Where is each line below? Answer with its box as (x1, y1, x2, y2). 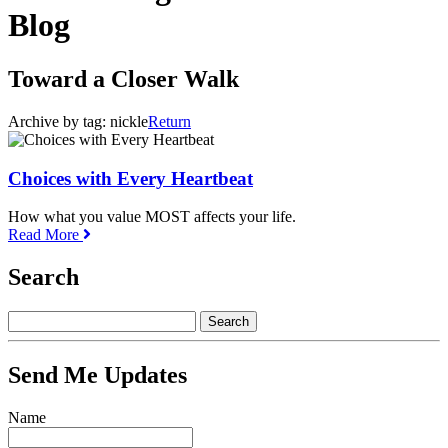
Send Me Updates (8, 361, 187, 388)
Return (148, 112, 191, 130)
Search (8, 264, 79, 291)
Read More (8, 226, 83, 244)
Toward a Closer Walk (8, 65, 239, 92)
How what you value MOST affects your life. (8, 208, 296, 226)
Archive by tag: (8, 112, 110, 130)
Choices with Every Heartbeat (8, 167, 253, 189)
